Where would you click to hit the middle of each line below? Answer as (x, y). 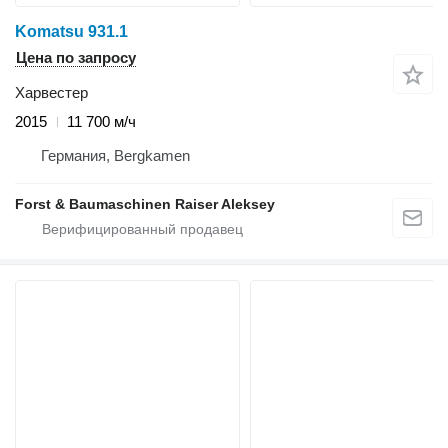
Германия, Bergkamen (115, 156)
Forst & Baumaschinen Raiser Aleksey (145, 204)
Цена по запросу (76, 58)
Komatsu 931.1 (71, 32)
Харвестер (51, 93)
